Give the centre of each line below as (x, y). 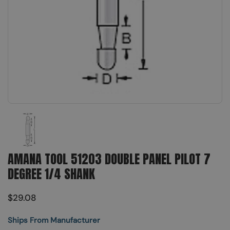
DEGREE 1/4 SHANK (51, 174)
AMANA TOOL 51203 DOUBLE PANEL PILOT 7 (109, 159)
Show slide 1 (50, 115)
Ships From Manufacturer (54, 220)
